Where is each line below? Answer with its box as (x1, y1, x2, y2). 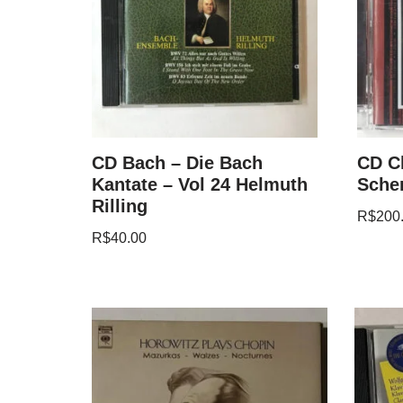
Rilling (92, 195, 148, 216)
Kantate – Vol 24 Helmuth (92, 174, 308, 194)
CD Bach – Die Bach (92, 152, 263, 173)
